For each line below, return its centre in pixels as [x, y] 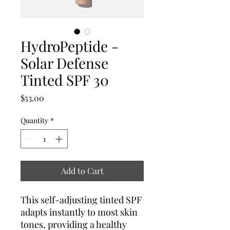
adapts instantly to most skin [79, 212]
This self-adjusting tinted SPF [81, 199]
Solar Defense [64, 63]
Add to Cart [82, 170]
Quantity [34, 120]
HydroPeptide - [70, 46]
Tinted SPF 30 [65, 80]
